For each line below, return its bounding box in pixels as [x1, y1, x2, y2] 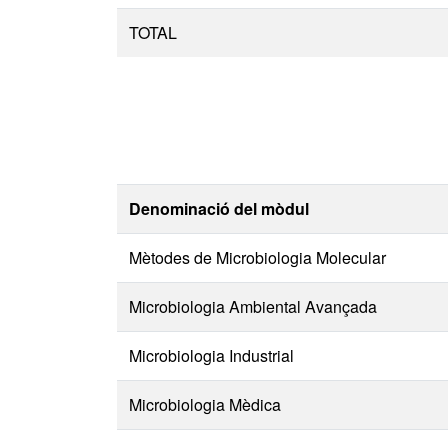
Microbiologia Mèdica [129, 393, 281, 416]
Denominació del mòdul [129, 197, 309, 220]
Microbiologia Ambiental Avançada [129, 295, 377, 318]
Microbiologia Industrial [129, 344, 294, 367]
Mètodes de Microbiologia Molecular [129, 246, 386, 269]
